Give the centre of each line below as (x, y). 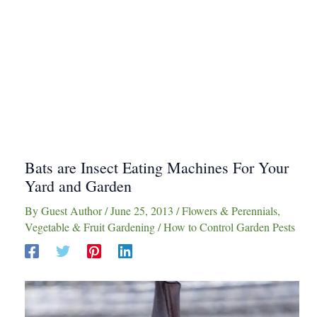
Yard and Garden (78, 186)
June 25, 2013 (143, 211)
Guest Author (73, 211)
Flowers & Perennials (230, 211)
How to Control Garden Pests (229, 227)
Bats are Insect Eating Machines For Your (157, 167)
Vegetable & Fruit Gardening (90, 227)
